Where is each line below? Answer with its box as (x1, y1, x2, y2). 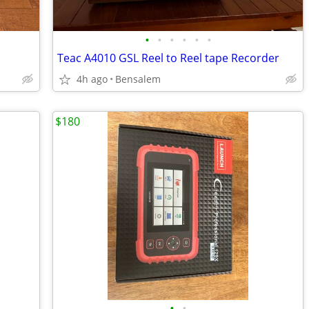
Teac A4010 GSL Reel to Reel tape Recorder (57, 50, 279, 66)
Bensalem (115, 72, 161, 86)
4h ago (77, 72, 108, 86)
